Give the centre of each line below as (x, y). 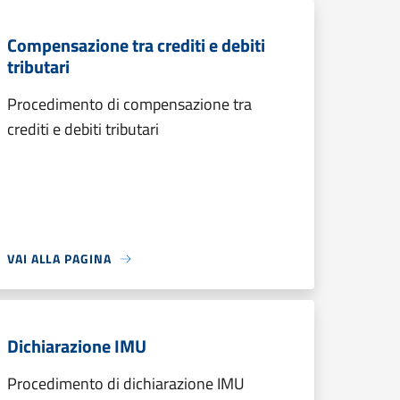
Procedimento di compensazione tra (129, 104)
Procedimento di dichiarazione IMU (126, 383)
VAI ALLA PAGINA (59, 258)
